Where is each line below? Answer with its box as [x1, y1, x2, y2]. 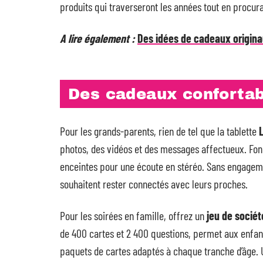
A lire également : [60, 31, 135, 45]
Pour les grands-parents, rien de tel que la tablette [60, 124, 259, 138]
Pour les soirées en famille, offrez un [60, 208, 207, 222]
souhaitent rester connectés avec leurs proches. [60, 177, 248, 191]
